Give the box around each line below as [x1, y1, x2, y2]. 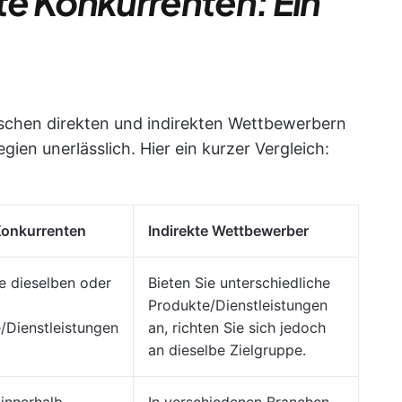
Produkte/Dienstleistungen [148, 296, 328, 314]
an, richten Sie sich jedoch [148, 319, 326, 336]
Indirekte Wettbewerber [148, 222, 309, 240]
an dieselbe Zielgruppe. [148, 341, 306, 359]
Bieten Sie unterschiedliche [148, 274, 330, 292]
